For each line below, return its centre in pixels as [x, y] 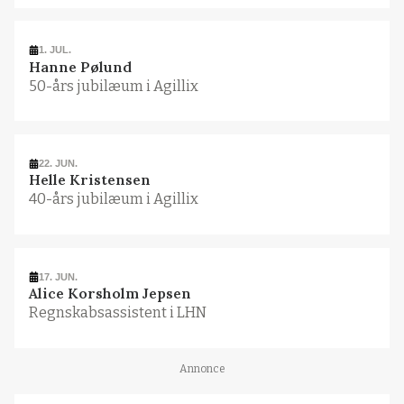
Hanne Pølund [80, 66]
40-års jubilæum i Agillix [113, 199]
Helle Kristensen [89, 180]
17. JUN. [59, 276]
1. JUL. [55, 50]
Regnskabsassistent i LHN [117, 313]
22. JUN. [59, 163]
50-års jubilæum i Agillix [113, 86]
